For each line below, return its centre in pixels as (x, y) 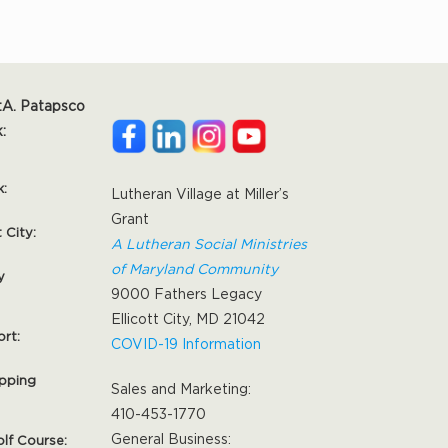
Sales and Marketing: (181, 388)
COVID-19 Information (186, 343)
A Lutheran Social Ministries (209, 243)
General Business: (171, 438)
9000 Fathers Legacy (187, 293)
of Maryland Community (195, 268)
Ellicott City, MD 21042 (188, 318)
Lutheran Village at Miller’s (200, 193)
